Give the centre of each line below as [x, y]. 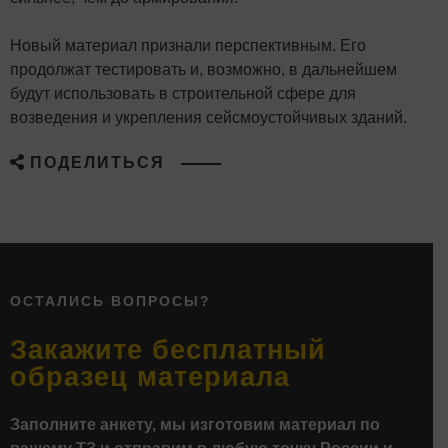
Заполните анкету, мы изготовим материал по [195, 424]
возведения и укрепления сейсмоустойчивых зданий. [208, 117]
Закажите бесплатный [168, 349]
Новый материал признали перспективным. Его [188, 45]
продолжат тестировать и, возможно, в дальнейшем [203, 69]
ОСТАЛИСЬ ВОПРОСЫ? [110, 300]
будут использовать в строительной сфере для [183, 93]
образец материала [150, 376]
